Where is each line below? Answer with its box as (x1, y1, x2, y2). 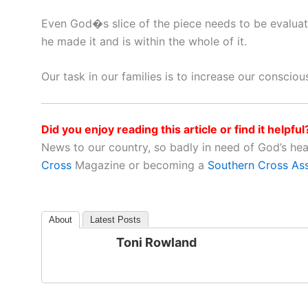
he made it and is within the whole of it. (41, 34, 247, 48)
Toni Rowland (116, 235, 197, 250)
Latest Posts (90, 214, 141, 225)
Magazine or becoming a (71, 157, 208, 172)
